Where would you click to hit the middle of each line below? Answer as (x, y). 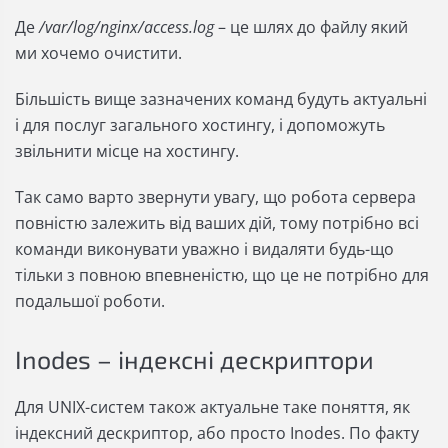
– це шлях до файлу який (311, 27)
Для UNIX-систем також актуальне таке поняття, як (212, 407)
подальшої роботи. (90, 301)
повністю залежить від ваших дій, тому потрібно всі (217, 223)
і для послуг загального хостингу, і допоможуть (200, 125)
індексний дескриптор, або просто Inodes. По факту (217, 433)
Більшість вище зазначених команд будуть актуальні (221, 99)
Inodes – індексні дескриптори (194, 359)
